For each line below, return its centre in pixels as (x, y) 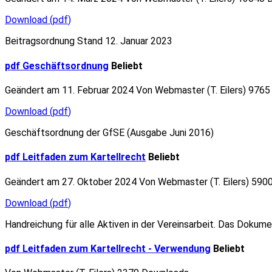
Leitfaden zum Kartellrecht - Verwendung (117, 248)
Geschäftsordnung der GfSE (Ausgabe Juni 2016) (109, 132)
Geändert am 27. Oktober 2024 (72, 182)
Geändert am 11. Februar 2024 (70, 90)
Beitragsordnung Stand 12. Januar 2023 (89, 41)
